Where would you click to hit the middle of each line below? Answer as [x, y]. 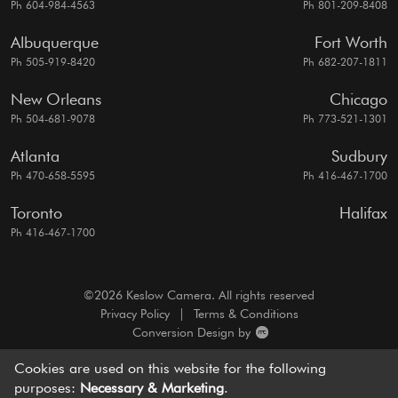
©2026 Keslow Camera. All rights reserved [199, 295]
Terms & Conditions [246, 314]
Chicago [358, 99]
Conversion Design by [193, 333]
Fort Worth [351, 43]
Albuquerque [55, 43]
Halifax [363, 213]
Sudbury [359, 156]
